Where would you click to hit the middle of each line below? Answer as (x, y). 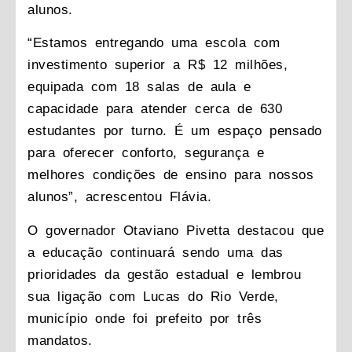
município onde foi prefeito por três (145, 318)
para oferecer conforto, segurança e (146, 153)
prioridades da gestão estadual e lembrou (164, 274)
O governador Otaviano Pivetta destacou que (176, 230)
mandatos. (60, 340)
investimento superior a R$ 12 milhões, (158, 65)
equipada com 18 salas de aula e (139, 87)
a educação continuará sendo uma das (156, 252)
